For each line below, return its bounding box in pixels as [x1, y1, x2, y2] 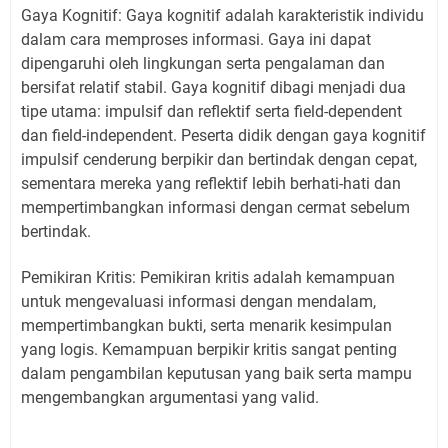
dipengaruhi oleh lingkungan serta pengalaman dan [21, 53, 385, 73]
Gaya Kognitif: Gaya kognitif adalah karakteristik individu [21, 5, 424, 25]
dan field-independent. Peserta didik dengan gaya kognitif [21, 125, 426, 145]
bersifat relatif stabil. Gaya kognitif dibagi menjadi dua [21, 77, 406, 97]
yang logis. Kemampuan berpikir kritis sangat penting [21, 339, 397, 359]
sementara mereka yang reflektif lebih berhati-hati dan [21, 173, 401, 193]
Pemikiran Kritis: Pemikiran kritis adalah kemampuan [21, 267, 395, 287]
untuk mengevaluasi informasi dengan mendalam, [21, 291, 376, 311]
